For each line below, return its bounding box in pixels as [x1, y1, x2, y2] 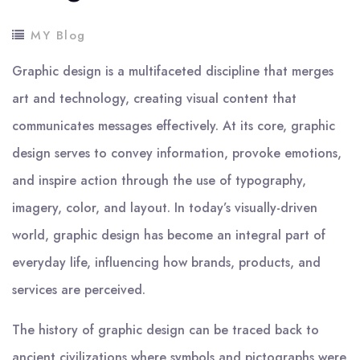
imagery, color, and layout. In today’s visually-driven [12, 198, 317, 217]
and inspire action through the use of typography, [12, 171, 306, 190]
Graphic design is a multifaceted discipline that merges [12, 62, 333, 80]
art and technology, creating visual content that [12, 89, 297, 108]
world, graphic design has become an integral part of [12, 226, 325, 244]
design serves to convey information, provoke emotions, [12, 144, 342, 162]
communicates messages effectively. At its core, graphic [12, 117, 335, 135]
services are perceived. [12, 280, 145, 299]
